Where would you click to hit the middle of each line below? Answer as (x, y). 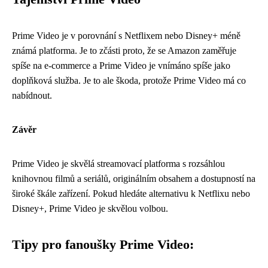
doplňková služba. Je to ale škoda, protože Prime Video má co (129, 80)
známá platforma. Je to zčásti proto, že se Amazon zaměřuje (124, 50)
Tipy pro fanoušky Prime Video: (103, 244)
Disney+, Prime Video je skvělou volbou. (90, 208)
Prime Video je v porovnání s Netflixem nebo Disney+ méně (126, 35)
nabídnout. (32, 95)
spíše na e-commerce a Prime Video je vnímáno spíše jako (121, 65)
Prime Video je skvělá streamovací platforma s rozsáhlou (118, 163)
